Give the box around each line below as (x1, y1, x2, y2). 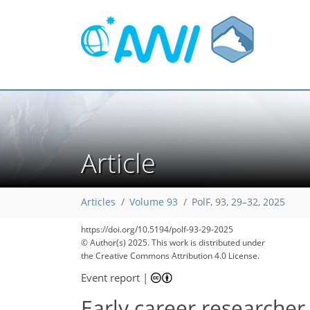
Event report (81, 270, 140, 284)
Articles (81, 196, 116, 209)
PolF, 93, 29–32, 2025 (192, 196, 285, 209)
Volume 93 (129, 196, 178, 209)
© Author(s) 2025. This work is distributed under (81, 237, 265, 248)
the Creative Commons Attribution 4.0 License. (81, 250, 259, 262)
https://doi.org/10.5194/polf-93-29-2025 (81, 224, 233, 235)
